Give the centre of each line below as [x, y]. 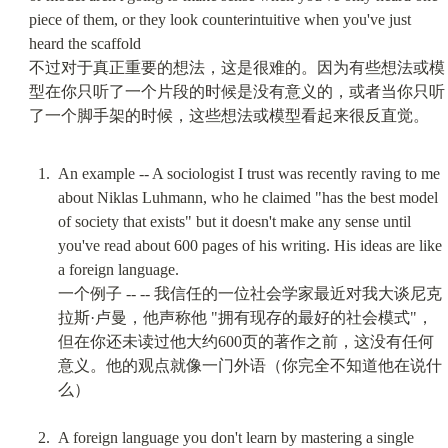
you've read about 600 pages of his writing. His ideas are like [249, 245]
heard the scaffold [84, 43]
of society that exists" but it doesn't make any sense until [234, 221]
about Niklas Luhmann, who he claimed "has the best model [247, 197]
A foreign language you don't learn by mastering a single [235, 437]
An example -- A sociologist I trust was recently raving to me [248, 173]
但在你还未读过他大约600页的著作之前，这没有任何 [245, 341]
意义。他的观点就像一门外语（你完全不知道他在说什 [249, 365]
